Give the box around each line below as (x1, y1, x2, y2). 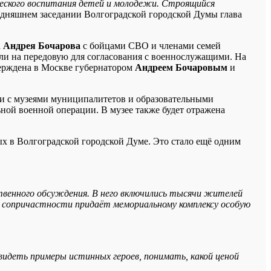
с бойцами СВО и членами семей (83, 40, 221, 51)
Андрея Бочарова (3, 40, 83, 51)
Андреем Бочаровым (135, 62, 227, 73)
